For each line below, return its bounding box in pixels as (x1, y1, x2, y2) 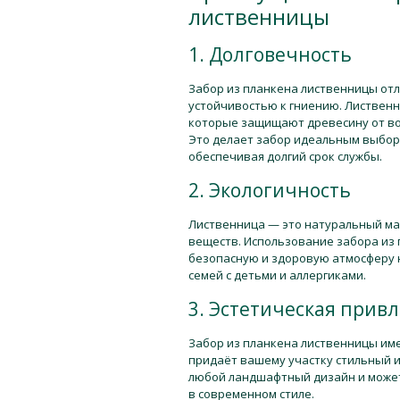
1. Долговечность (187, 42, 352, 67)
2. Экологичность (187, 178, 351, 203)
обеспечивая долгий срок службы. (187, 148, 382, 164)
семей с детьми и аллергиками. (187, 267, 366, 283)
